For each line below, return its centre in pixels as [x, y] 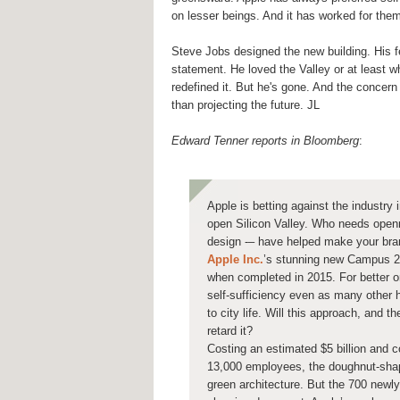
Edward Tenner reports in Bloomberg [265, 141]
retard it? [230, 331]
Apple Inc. [235, 260]
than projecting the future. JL [246, 105]
